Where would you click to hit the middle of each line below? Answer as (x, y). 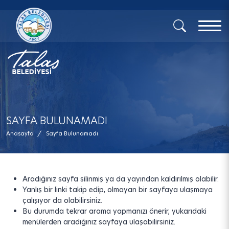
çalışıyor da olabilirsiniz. (62, 200)
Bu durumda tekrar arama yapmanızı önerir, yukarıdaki (114, 211)
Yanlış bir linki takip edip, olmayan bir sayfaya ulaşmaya (118, 190)
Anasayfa (20, 133)
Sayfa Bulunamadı (72, 133)
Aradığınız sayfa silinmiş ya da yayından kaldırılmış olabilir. (121, 179)
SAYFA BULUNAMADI (57, 121)
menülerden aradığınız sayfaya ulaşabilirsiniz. (99, 222)
